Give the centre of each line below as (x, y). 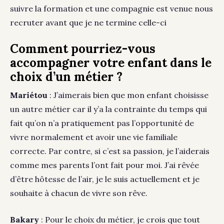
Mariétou (30, 95)
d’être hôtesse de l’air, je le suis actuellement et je (105, 179)
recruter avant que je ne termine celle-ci (88, 23)
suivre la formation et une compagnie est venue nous (111, 9)
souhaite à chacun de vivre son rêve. (79, 193)
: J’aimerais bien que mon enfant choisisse (129, 95)
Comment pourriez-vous (83, 49)
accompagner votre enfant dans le (111, 63)
